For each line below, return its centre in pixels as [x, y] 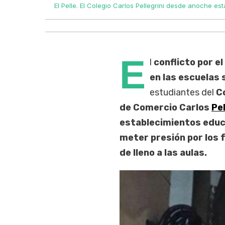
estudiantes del [183, 93]
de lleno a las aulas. [163, 153]
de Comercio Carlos [165, 108]
